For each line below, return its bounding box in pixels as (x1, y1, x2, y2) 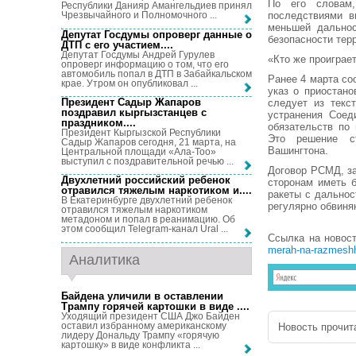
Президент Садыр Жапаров (61, 95, 201, 108)
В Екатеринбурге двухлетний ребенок (61, 195, 232, 207)
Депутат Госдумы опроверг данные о (61, 28, 252, 41)
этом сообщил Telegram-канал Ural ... (61, 223, 228, 235)
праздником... (61, 116, 133, 129)
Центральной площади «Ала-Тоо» (61, 145, 216, 157)
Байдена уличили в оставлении (61, 289, 223, 302)
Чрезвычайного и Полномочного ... (61, 10, 217, 21)
